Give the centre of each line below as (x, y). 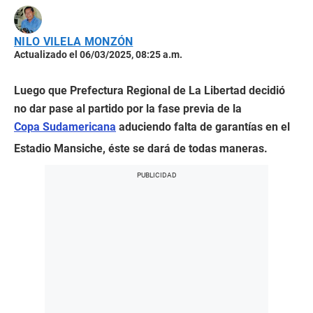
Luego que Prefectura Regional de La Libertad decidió (150, 91)
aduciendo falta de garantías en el (203, 127)
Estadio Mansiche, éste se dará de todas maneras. (141, 149)
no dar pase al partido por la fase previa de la (128, 109)
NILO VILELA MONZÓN (74, 42)
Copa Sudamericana (65, 127)
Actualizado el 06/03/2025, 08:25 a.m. (98, 55)
